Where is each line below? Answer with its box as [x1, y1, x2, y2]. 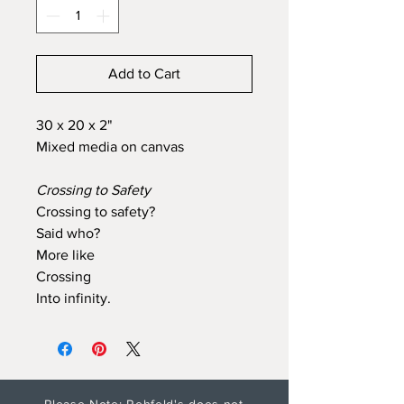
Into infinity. [36, 289, 111, 306]
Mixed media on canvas [36, 138, 184, 154]
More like [36, 246, 95, 262]
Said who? [36, 225, 100, 241]
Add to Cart [108, 65, 180, 81]
